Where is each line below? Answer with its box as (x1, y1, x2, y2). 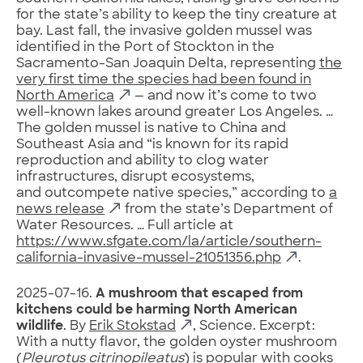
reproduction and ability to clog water (16, 154, 269, 168)
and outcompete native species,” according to (16, 186, 329, 200)
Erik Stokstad (89, 319, 176, 333)
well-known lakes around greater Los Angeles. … (16, 105, 333, 119)
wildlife (16, 319, 63, 333)
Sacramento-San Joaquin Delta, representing (16, 57, 319, 70)
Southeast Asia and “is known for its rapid (16, 138, 288, 152)
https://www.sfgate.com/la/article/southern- (16, 235, 322, 249)
